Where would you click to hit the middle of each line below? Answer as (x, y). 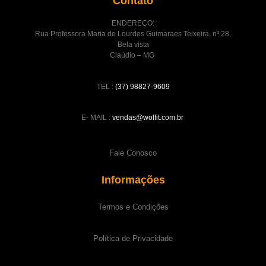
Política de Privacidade (133, 239)
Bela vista (133, 45)
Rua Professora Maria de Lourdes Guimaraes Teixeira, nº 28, (133, 34)
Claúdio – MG (133, 56)
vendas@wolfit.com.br (148, 117)
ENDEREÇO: (133, 23)
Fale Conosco (133, 153)
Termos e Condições (133, 207)
